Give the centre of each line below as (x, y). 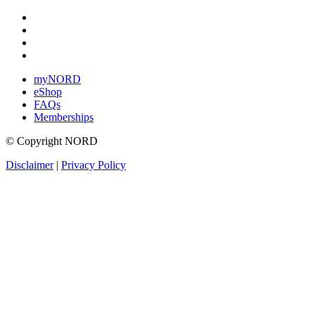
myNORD (57, 79)
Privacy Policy (94, 165)
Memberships (64, 117)
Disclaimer (30, 165)
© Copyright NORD (52, 141)
